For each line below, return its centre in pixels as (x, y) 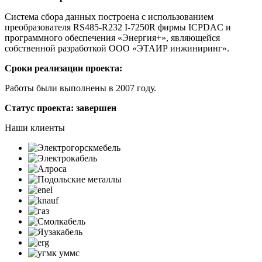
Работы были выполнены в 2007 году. (80, 88)
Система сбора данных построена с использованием (109, 16)
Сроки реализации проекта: (63, 68)
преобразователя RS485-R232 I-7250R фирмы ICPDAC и (118, 27)
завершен (96, 108)
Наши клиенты (35, 127)
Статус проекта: (40, 108)
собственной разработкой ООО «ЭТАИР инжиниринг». (117, 48)
